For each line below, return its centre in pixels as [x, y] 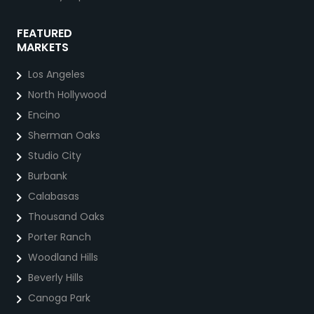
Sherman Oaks [64, 135]
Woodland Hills [63, 257]
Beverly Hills [56, 278]
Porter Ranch [60, 237]
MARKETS [43, 47]
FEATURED [45, 33]
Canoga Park [59, 298]
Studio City [55, 156]
